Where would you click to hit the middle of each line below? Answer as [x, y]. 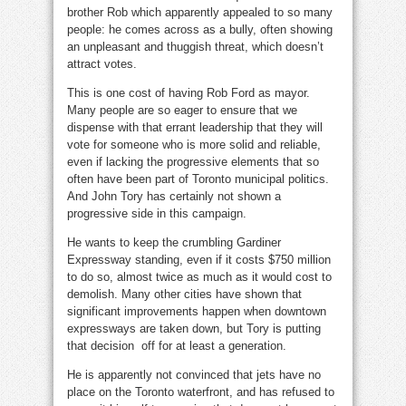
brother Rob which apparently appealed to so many [200, 13]
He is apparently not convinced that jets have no [194, 375]
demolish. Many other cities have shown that [184, 295]
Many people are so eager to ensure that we [182, 111]
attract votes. [102, 64]
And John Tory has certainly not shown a [174, 197]
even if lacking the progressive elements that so [193, 162]
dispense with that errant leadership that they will [195, 128]
